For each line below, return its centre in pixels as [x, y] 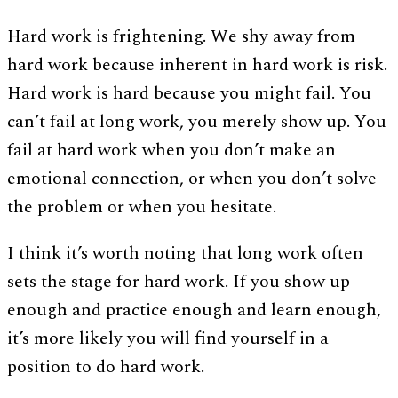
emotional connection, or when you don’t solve [192, 178]
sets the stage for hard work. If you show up [179, 281]
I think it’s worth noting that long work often [185, 253]
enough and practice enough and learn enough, [194, 310]
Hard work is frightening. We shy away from [181, 36]
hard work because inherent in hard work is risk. [197, 64]
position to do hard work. [106, 366]
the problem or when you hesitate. [142, 207]
